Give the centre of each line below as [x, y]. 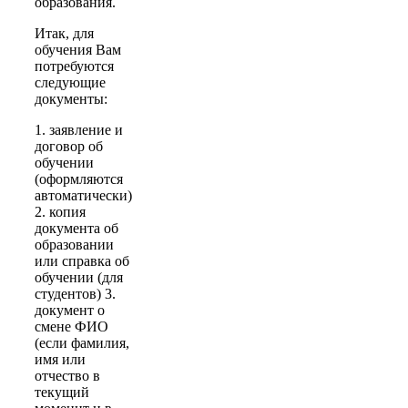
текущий [62, 392]
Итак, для [64, 33]
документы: [71, 98]
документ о [70, 310]
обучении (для [79, 277]
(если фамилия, [82, 342]
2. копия [60, 211]
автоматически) [83, 195]
